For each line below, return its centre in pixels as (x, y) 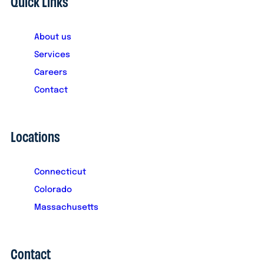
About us (53, 37)
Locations (35, 136)
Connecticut (60, 172)
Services (52, 55)
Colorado (53, 189)
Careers (51, 72)
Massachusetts (66, 207)
